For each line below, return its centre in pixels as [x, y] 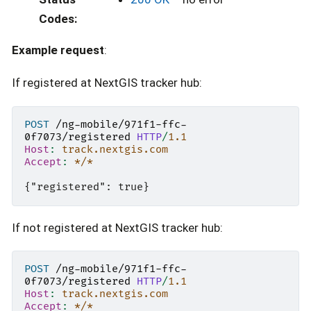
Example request [58, 50]
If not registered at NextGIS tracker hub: [117, 227]
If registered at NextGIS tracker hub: [107, 83]
